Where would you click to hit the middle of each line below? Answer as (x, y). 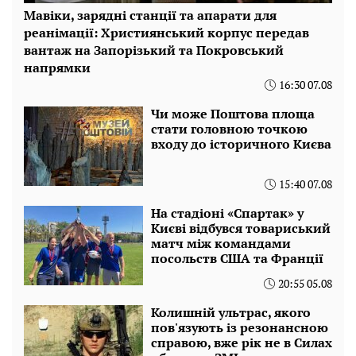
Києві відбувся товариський (241, 228)
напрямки (57, 68)
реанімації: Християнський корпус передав (166, 33)
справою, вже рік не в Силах (242, 343)
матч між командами (221, 244)
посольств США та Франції (237, 259)
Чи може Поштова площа (233, 114)
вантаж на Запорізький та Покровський (154, 50)
